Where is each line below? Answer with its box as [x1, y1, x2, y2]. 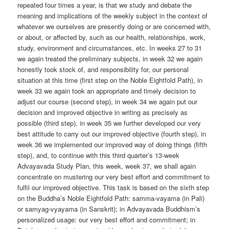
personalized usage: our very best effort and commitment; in [17, 214, 196, 224]
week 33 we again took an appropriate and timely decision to [17, 85, 196, 96]
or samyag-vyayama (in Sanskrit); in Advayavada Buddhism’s [17, 203, 201, 214]
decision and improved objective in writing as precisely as [17, 107, 188, 117]
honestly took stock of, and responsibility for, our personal [17, 64, 189, 74]
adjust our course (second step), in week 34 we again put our [17, 96, 198, 106]
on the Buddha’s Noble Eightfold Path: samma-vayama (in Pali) [17, 193, 205, 203]
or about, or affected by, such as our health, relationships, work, [17, 32, 206, 42]
